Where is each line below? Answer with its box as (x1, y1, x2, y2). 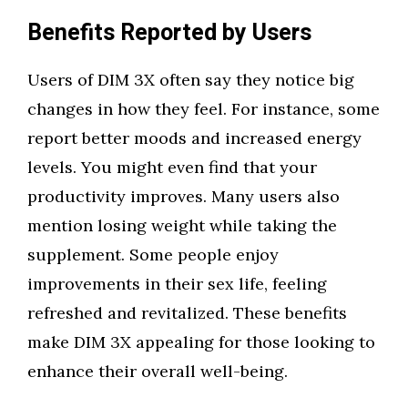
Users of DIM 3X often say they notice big (27, 69, 354, 90)
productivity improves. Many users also (27, 186, 340, 207)
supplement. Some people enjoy (27, 244, 279, 265)
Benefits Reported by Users (27, 16, 311, 50)
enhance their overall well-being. (27, 361, 288, 382)
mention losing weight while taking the (27, 215, 337, 236)
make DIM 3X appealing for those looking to (27, 331, 375, 352)
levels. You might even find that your (27, 157, 317, 178)
